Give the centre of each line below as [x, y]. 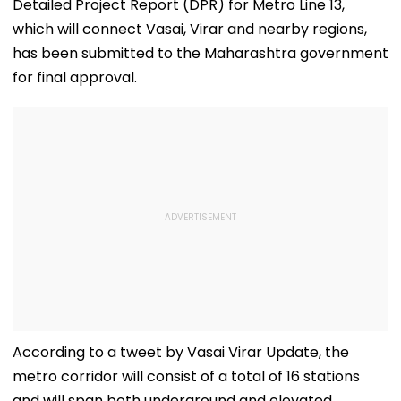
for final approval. [75, 77]
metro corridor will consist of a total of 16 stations [186, 376]
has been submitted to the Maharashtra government [200, 53]
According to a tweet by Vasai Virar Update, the [181, 352]
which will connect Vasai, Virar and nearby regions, [190, 29]
